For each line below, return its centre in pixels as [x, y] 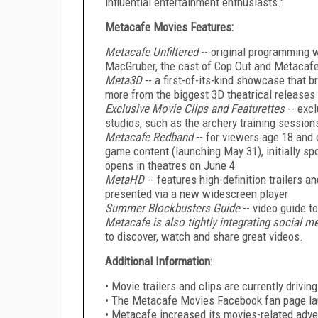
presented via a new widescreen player [197, 193]
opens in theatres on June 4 [170, 165]
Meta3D [125, 80]
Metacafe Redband [149, 137]
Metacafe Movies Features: [169, 27]
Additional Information [158, 261]
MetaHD [125, 179]
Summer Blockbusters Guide [172, 208]
